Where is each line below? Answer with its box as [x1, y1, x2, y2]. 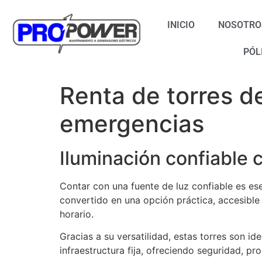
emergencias [60, 109, 204, 138]
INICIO [167, 19, 195, 30]
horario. [60, 208, 94, 220]
